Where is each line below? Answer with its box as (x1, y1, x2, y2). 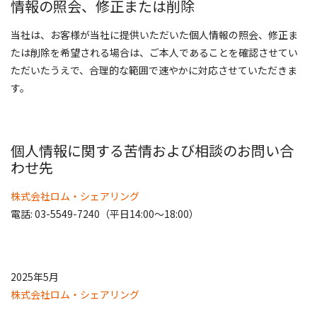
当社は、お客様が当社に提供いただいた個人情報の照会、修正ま (11, 28, 298, 42)
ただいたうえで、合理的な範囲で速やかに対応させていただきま (11, 63, 297, 77)
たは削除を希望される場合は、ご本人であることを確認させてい (11, 45, 298, 59)
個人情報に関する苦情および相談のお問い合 (11, 140, 294, 161)
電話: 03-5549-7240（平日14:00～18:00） (11, 207, 199, 221)
